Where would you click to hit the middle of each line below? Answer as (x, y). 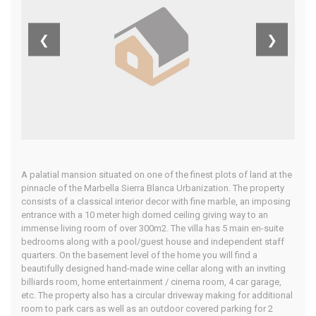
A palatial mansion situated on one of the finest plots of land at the (157, 175)
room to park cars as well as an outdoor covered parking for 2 (147, 309)
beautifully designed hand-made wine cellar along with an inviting (153, 269)
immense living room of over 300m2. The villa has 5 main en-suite (152, 229)
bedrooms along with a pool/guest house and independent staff (153, 242)
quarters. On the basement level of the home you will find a (139, 255)
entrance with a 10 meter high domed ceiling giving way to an (145, 215)
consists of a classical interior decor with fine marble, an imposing (156, 202)
